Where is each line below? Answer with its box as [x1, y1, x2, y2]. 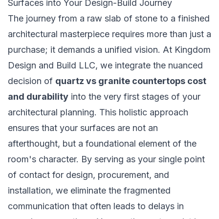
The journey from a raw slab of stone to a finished [8, 13, 210, 23]
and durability [8, 91, 68, 102]
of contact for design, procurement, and [8, 170, 169, 180]
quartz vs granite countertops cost [55, 76, 206, 86]
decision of [8, 76, 55, 86]
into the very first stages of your [68, 91, 200, 102]
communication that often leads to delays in [8, 201, 184, 211]
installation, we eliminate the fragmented [8, 185, 171, 196]
